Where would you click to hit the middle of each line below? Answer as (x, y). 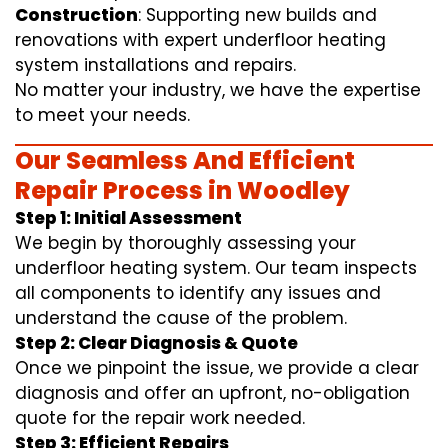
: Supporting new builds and (257, 15)
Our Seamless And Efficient (185, 161)
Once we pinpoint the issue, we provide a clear (217, 368)
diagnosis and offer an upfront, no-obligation (212, 393)
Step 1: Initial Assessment (128, 218)
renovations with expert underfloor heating (200, 40)
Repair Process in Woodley (182, 191)
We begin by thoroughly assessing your (185, 243)
